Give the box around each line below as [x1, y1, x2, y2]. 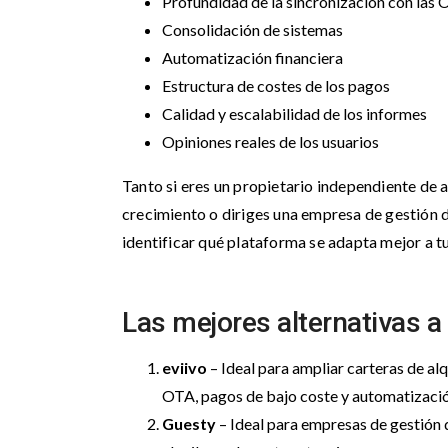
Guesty [162, 414, 216, 433]
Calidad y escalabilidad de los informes [162, 104, 427, 123]
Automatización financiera [162, 48, 343, 67]
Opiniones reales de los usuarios [162, 132, 382, 151]
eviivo [162, 358, 207, 377]
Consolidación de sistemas [162, 20, 343, 39]
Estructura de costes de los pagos [162, 76, 390, 95]
